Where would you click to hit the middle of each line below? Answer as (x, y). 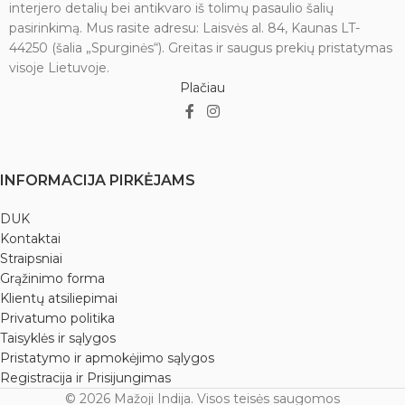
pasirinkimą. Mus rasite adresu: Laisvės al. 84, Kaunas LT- (184, 28)
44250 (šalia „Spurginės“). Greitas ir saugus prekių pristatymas (201, 48)
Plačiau (202, 88)
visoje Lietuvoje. (59, 68)
